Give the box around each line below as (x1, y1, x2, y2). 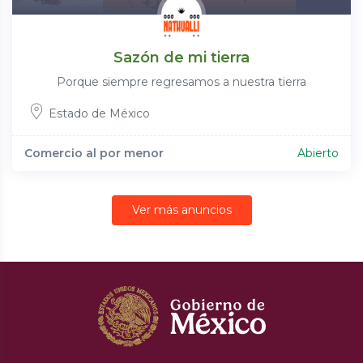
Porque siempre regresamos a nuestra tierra (57, 75, 306, 89)
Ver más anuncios (131, 203, 232, 217)
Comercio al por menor (24, 146, 164, 160)
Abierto (297, 146, 339, 160)
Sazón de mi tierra (113, 49, 250, 66)
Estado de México (49, 106, 150, 121)
